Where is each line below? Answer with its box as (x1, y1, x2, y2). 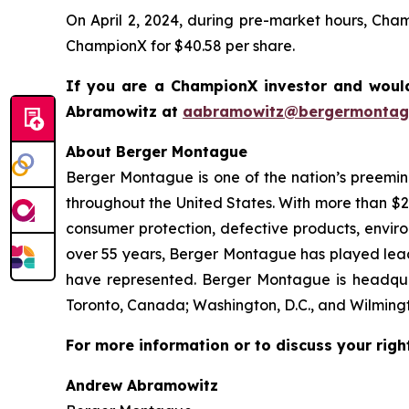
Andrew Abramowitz (66, 375, 218, 394)
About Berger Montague (66, 142, 247, 161)
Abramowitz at (66, 101, 183, 121)
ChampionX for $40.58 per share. (66, 36, 295, 55)
